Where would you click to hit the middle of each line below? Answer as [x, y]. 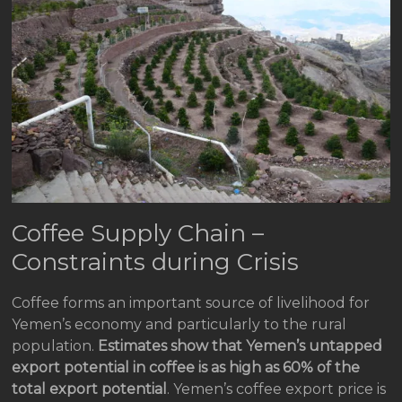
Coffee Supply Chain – [138, 233]
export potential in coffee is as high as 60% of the [186, 367]
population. [55, 345]
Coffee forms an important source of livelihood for [191, 302]
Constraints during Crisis [156, 262]
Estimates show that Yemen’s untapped [240, 345]
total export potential [90, 389]
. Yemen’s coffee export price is [277, 389]
